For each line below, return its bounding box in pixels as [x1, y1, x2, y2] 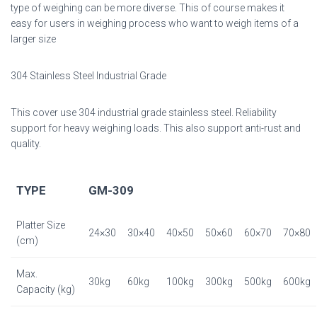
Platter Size [16, 219, 65, 231]
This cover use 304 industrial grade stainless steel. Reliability [11, 107, 277, 119]
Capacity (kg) [16, 284, 75, 296]
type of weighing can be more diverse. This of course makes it [11, 2, 284, 14]
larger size [11, 33, 56, 45]
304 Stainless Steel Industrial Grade [11, 70, 166, 82]
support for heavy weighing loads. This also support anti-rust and [11, 122, 301, 134]
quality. [11, 138, 41, 150]
